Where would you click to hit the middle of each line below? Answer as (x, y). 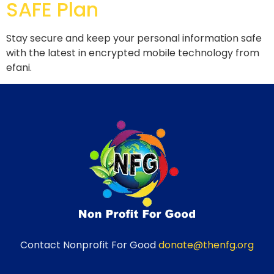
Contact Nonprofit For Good (89, 245)
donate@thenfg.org (206, 245)
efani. (19, 68)
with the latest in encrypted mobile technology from (133, 53)
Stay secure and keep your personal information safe (134, 38)
